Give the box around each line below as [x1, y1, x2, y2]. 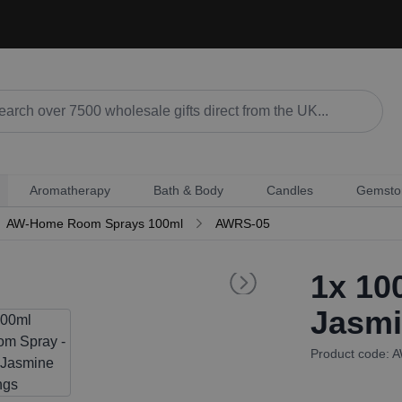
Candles [266, 183, 313, 197]
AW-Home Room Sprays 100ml [5, 216, 183, 231]
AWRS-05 [214, 216, 270, 231]
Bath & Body [153, 183, 223, 197]
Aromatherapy [29, 183, 110, 197]
